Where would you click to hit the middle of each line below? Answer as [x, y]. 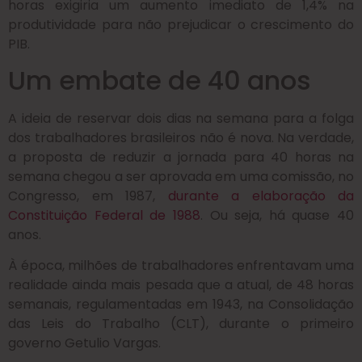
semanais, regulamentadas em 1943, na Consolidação [181, 305]
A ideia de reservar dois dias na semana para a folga [181, 119]
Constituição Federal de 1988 [104, 216]
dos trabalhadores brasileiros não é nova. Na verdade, [181, 138]
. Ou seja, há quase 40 [277, 216]
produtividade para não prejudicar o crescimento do [181, 24]
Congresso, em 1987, [88, 196]
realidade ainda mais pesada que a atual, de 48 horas [181, 285]
